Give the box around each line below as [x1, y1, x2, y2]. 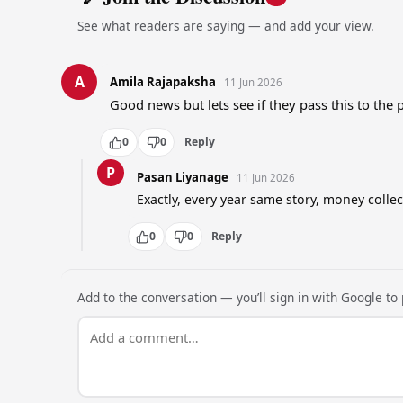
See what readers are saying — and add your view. [76, 17, 374, 35]
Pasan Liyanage [136, 169, 228, 186]
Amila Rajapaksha [109, 74, 216, 91]
